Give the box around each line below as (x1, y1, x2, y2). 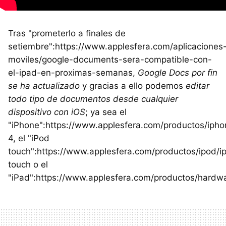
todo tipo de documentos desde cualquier (8, 94, 178, 104)
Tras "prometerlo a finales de (8, 28, 126, 38)
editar (186, 81, 209, 91)
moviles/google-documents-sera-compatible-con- (8, 54, 212, 65)
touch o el (8, 159, 48, 169)
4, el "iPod (8, 133, 49, 143)
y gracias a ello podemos (80, 81, 186, 91)
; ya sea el (85, 107, 127, 117)
